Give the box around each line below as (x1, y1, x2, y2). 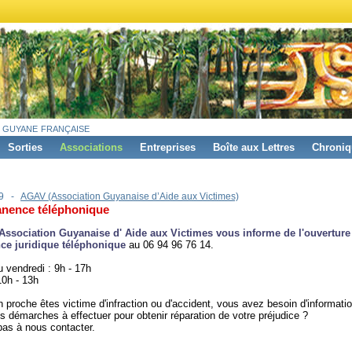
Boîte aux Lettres (213, 141, 295, 153)
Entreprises (140, 141, 196, 153)
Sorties (8, 141, 42, 153)
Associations (60, 141, 123, 153)
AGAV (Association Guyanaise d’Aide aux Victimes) (20, 191, 239, 202)
